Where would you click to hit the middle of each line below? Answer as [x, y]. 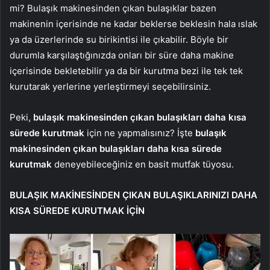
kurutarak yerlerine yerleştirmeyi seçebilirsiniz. [110, 86]
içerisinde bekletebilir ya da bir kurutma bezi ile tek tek [126, 71]
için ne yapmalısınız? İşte [140, 133]
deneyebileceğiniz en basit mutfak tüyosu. [143, 164]
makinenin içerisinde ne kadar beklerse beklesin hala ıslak [133, 24]
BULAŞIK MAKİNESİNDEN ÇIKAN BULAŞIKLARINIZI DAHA [133, 195]
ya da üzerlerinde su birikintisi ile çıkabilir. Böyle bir [119, 39]
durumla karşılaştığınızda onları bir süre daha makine [122, 55]
